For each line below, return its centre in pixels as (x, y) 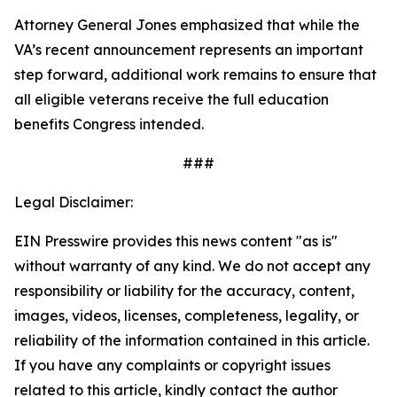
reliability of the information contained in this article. (192, 340)
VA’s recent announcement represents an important (189, 50)
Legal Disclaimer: (74, 202)
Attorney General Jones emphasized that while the (187, 25)
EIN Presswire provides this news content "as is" (176, 241)
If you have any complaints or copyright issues (172, 365)
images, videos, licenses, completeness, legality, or (187, 315)
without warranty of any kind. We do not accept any (192, 266)
